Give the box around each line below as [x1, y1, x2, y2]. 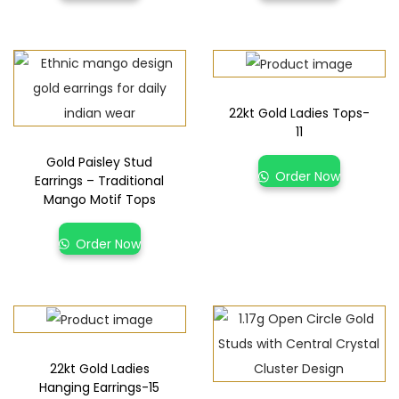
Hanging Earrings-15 [39, 379, 160, 397]
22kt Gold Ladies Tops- [228, 104, 370, 123]
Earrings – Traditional [35, 172, 165, 191]
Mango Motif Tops [43, 191, 156, 209]
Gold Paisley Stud [46, 153, 153, 172]
